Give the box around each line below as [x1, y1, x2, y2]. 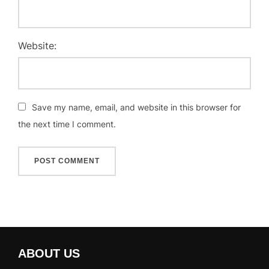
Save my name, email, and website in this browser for [32, 102, 241, 112]
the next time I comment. [18, 119, 116, 129]
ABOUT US [18, 247, 80, 260]
